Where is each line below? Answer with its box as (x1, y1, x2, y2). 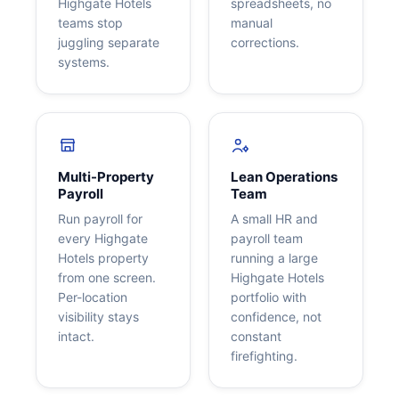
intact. (58, 328, 94, 344)
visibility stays (58, 308, 139, 324)
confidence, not (231, 308, 322, 324)
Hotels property (58, 249, 149, 265)
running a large (231, 249, 318, 265)
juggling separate (58, 34, 159, 50)
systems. (58, 53, 110, 69)
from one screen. (58, 269, 156, 285)
